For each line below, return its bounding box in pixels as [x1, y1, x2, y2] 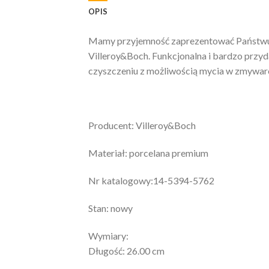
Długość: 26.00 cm [88, 244, 165, 256]
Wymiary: [88, 229, 128, 241]
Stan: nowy [88, 202, 133, 214]
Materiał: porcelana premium [88, 147, 208, 159]
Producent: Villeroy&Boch [88, 119, 196, 131]
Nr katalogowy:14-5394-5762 [88, 175, 214, 187]
